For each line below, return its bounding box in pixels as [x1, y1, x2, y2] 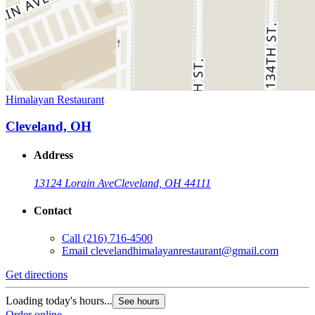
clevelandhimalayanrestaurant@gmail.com [91, 245, 278, 257]
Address [34, 149, 73, 162]
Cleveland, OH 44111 [114, 176, 211, 189]
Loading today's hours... [6, 295, 112, 307]
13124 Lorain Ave [34, 176, 114, 189]
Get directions [6, 269, 67, 281]
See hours [118, 296, 160, 307]
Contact [34, 205, 72, 217]
